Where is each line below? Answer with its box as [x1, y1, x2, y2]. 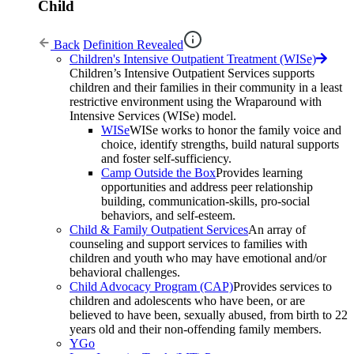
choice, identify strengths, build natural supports [101, 137, 339, 152]
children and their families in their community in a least [70, 81, 342, 95]
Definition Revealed [83, 38, 183, 52]
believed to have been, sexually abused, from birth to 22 [70, 308, 348, 322]
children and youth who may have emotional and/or [70, 251, 326, 265]
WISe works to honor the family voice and [130, 123, 341, 137]
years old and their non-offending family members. [70, 322, 322, 337]
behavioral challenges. [70, 265, 180, 280]
